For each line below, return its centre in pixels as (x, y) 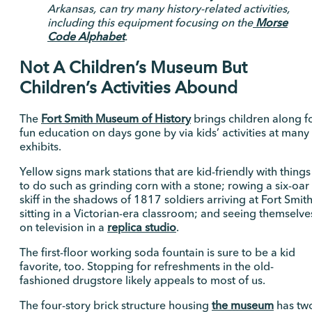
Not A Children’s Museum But (133, 67)
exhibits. (40, 146)
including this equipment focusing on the (150, 22)
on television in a (63, 227)
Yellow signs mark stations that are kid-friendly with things (165, 171)
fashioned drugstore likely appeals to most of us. (142, 280)
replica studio (142, 227)
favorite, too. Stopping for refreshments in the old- (147, 266)
